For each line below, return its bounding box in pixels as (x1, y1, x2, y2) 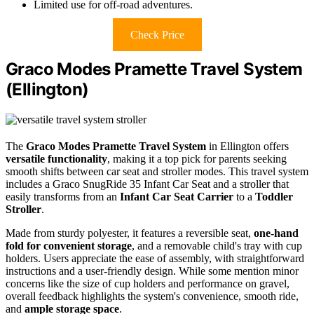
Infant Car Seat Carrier (120, 191, 233, 203)
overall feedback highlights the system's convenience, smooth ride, (6, 290, 299, 303)
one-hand (254, 227, 299, 240)
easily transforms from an (6, 191, 120, 203)
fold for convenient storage (6, 240, 132, 252)
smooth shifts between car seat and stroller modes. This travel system (6, 165, 308, 178)
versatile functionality (6, 153, 107, 165)
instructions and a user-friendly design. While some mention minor (6, 265, 299, 278)
